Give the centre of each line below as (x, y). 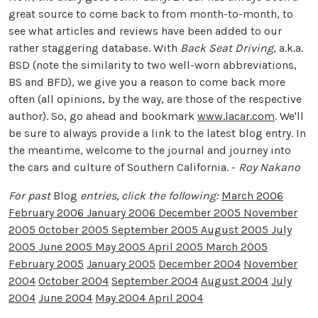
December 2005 (201, 212)
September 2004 (155, 280)
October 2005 (75, 229)
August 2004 (235, 280)
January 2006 (122, 212)
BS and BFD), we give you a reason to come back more (147, 82)
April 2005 (177, 246)
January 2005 (121, 263)
